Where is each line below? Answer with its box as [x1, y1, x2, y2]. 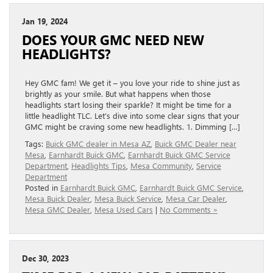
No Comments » [160, 204, 218, 214]
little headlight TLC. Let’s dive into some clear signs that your [25, 110, 239, 121]
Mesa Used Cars [94, 204, 153, 214]
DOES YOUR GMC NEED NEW [22, 30, 204, 48]
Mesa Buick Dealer [25, 193, 90, 204]
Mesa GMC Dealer [25, 204, 90, 214]
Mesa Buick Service [94, 193, 161, 204]
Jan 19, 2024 [22, 15, 68, 26]
